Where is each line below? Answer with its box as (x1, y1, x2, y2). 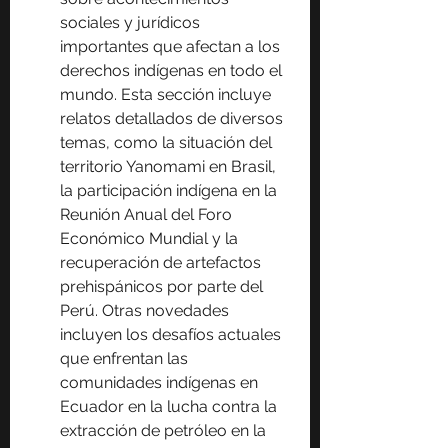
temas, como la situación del (60, 133, 276, 153)
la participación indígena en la (60, 181, 281, 201)
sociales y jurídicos (60, 13, 204, 33)
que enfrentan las (60, 349, 192, 369)
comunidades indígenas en (60, 373, 262, 393)
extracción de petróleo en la (60, 421, 270, 441)
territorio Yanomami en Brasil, (60, 157, 280, 177)
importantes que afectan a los (60, 37, 284, 57)
